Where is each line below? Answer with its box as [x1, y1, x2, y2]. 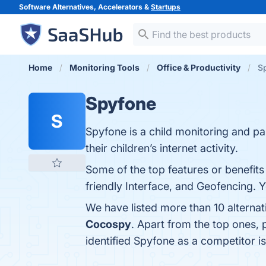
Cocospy [85, 218, 131, 230]
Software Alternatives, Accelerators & [19, 2, 151, 11]
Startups [151, 2, 180, 11]
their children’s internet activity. [85, 142, 238, 154]
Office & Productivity [157, 62, 240, 72]
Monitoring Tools [69, 62, 140, 72]
